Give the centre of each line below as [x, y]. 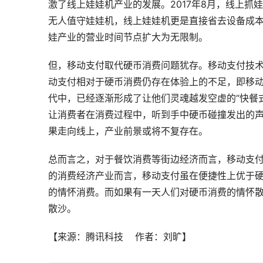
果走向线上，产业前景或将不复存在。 [128, 131]
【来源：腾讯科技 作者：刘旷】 [120, 237]
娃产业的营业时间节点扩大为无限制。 [128, 37]
